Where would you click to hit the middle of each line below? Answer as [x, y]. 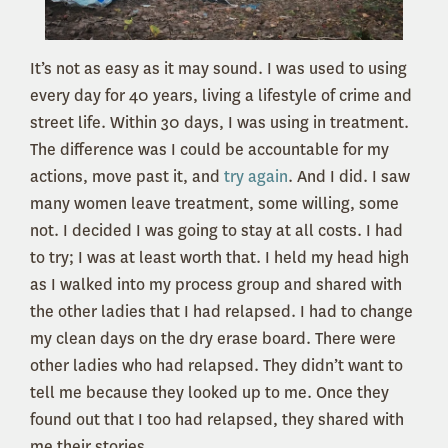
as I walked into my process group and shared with [216, 285]
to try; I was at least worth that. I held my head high [219, 258]
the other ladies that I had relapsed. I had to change [221, 312]
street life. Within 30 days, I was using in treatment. [219, 123]
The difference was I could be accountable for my [209, 150]
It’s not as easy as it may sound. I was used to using [218, 69]
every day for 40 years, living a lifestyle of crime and [221, 96]
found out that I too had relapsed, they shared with [217, 420]
